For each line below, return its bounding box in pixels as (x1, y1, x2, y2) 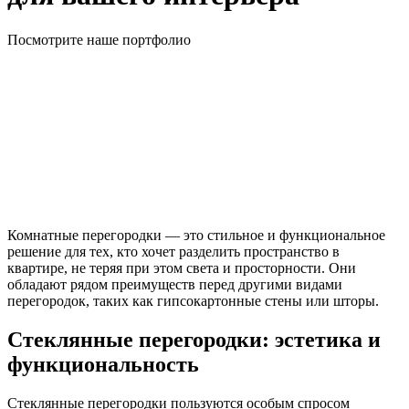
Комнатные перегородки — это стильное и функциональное (7, 226, 385, 243)
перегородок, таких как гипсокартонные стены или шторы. (7, 292, 379, 309)
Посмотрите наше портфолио (7, 31, 191, 47)
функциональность (7, 351, 199, 376)
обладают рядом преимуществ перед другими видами (7, 276, 342, 292)
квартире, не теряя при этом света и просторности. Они (7, 259, 356, 276)
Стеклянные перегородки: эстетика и (7, 327, 381, 351)
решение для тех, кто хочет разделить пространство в (7, 243, 340, 259)
